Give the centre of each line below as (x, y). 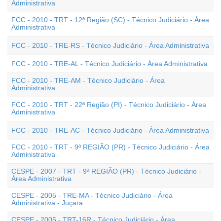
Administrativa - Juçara (47, 203)
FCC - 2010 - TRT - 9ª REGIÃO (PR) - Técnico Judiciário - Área (110, 147)
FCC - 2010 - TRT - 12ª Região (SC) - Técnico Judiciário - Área (110, 20)
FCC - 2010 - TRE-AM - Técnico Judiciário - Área (88, 80)
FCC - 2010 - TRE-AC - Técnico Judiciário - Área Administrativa (110, 130)
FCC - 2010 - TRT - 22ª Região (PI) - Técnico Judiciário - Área (109, 105)
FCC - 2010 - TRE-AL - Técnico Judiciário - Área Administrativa (110, 64)
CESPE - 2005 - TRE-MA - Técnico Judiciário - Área (92, 195)
